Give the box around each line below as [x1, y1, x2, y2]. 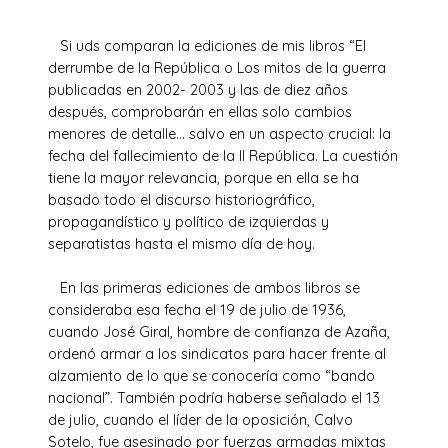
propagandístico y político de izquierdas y [48, 212, 329, 231]
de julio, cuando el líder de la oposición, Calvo [48, 410, 353, 429]
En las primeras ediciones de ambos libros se [48, 278, 360, 297]
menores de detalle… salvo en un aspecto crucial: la [48, 124, 391, 143]
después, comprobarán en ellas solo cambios [48, 102, 352, 121]
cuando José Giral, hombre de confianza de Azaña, [48, 322, 390, 341]
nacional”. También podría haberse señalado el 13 [48, 388, 380, 407]
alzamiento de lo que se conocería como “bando [48, 366, 375, 385]
